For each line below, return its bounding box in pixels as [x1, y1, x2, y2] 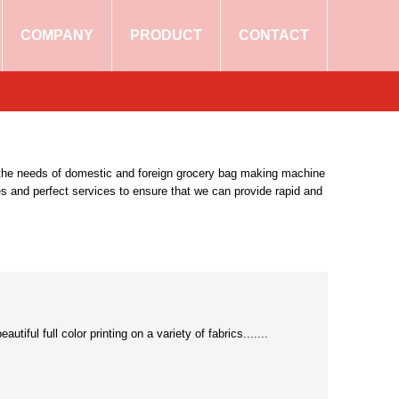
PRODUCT [130, 28, 202, 43]
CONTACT [239, 28, 309, 43]
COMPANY [20, 28, 94, 43]
